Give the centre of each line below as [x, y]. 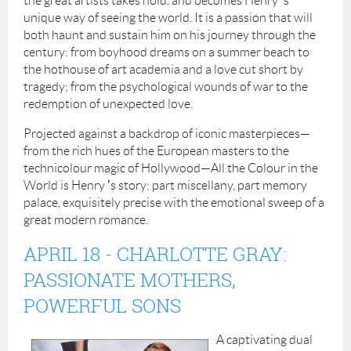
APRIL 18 [62, 253]
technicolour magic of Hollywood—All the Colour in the [171, 168]
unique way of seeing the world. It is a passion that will [168, 17]
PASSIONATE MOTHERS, [130, 279]
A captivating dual [264, 339]
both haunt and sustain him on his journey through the [170, 34]
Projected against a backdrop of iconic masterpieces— [167, 133]
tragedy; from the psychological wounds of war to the [166, 86]
